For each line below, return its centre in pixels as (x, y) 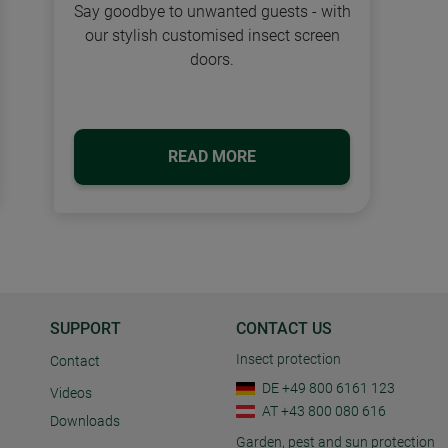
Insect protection (288, 360)
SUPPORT (85, 329)
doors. (212, 59)
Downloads (85, 422)
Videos (71, 394)
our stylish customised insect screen (212, 35)
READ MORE (212, 156)
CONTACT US (284, 329)
